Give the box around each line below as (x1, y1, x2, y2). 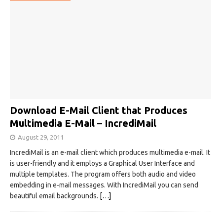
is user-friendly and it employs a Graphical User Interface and (10, 159, 195, 168)
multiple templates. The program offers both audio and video (10, 170, 196, 179)
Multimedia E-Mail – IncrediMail (10, 117, 156, 129)
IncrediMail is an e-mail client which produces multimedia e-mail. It (10, 148, 210, 157)
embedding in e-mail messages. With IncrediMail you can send (10, 181, 198, 189)
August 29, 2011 (18, 134, 64, 141)
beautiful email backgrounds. (10, 192, 100, 200)
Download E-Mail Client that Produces (10, 105, 187, 116)
